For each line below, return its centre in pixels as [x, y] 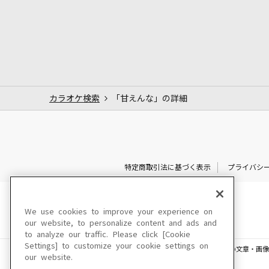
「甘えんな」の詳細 [150, 98]
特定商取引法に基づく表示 [167, 167]
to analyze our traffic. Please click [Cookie [107, 234]
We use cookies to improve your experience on [119, 212]
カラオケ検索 [74, 98]
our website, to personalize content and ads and [121, 223]
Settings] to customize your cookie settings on [116, 246]
